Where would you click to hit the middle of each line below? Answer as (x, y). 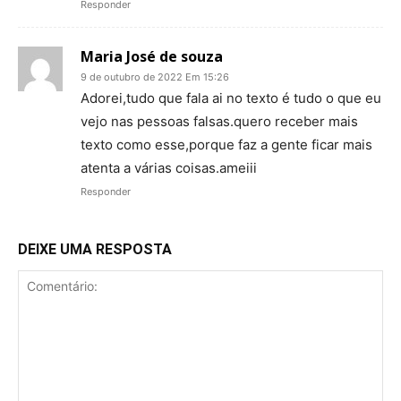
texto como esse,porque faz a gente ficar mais (226, 144)
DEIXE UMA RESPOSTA (95, 249)
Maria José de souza (152, 56)
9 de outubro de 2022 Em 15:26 (155, 77)
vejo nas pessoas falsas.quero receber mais (219, 121)
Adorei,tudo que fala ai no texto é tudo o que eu (231, 98)
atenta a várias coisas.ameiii (169, 167)
